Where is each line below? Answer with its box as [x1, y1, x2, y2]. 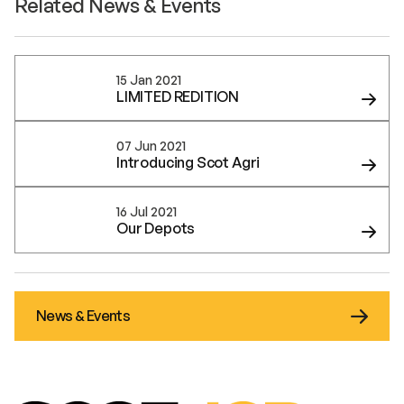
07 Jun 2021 [116, 137, 186, 153]
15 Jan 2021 [116, 71, 181, 87]
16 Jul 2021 [116, 204, 177, 220]
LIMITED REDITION [116, 87, 240, 106]
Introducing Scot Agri [116, 152, 261, 171]
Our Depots [116, 219, 196, 238]
